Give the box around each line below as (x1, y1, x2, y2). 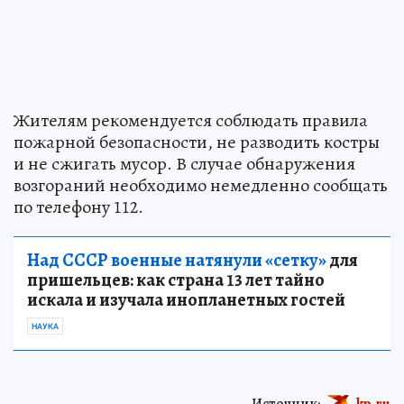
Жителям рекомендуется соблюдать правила (14, 107, 368, 133)
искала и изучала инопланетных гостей (27, 287, 345, 312)
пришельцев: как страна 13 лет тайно (27, 267, 325, 292)
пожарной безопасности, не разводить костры (14, 129, 380, 154)
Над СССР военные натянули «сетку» (27, 247, 326, 272)
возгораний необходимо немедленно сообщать (14, 172, 388, 197)
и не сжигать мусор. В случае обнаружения (14, 151, 355, 176)
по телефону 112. (14, 194, 143, 219)
